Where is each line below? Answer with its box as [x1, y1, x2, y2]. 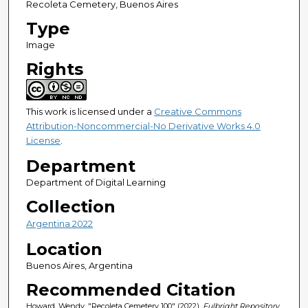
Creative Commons [153, 105, 241, 117]
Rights [25, 58, 83, 79]
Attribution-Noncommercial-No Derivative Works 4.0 [25, 120, 261, 131]
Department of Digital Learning [25, 177, 166, 188]
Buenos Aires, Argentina [25, 260, 133, 272]
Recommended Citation [25, 280, 236, 300]
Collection [25, 197, 115, 217]
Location [25, 239, 102, 260]
